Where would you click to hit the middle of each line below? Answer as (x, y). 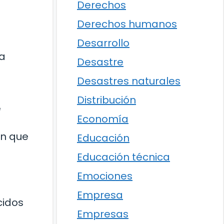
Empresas (103, 214)
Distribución (106, 100)
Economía (103, 119)
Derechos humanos (127, 24)
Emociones (105, 176)
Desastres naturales (129, 81)
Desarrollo (103, 43)
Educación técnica (123, 157)
